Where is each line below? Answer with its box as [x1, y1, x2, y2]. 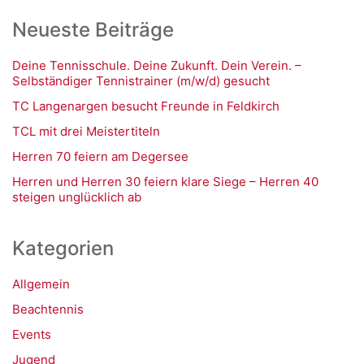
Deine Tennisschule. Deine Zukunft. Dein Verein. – [12, 58, 301, 73]
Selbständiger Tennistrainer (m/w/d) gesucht [12, 73, 270, 89]
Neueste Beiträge [12, 18, 174, 41]
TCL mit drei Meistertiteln [12, 123, 160, 139]
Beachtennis [12, 301, 84, 317]
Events [12, 327, 51, 342]
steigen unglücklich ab [12, 189, 141, 205]
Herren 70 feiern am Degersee [12, 149, 188, 164]
